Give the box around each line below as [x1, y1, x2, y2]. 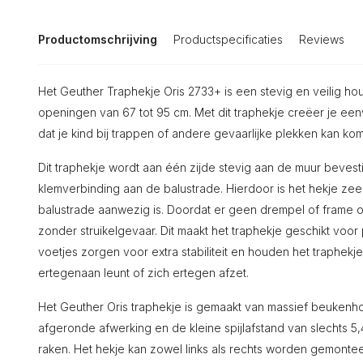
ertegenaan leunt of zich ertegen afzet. [38, 266, 249, 280]
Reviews [299, 32, 344, 46]
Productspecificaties [173, 32, 283, 46]
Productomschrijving [38, 32, 157, 46]
